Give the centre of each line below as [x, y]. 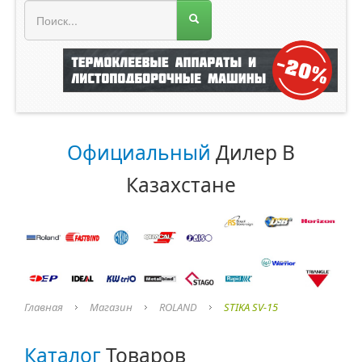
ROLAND [178, 307]
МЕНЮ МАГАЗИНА [83, 13]
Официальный [139, 152]
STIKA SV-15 [251, 307]
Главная [44, 307]
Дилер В [253, 152]
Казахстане [181, 184]
